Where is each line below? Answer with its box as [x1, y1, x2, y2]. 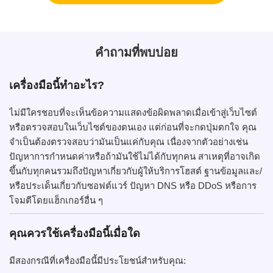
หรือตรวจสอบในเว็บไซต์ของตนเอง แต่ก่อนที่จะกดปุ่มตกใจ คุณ [9, 122, 257, 132]
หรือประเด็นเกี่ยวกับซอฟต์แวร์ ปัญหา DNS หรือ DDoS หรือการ [9, 180, 257, 191]
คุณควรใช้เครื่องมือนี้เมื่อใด [9, 227, 140, 239]
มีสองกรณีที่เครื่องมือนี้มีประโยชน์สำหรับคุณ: [9, 255, 186, 266]
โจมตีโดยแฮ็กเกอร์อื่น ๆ [9, 195, 103, 205]
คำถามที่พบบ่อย [95, 46, 178, 59]
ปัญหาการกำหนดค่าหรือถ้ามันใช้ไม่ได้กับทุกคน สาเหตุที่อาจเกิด [9, 151, 260, 161]
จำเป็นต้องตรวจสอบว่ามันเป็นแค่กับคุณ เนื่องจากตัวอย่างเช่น [9, 136, 248, 147]
